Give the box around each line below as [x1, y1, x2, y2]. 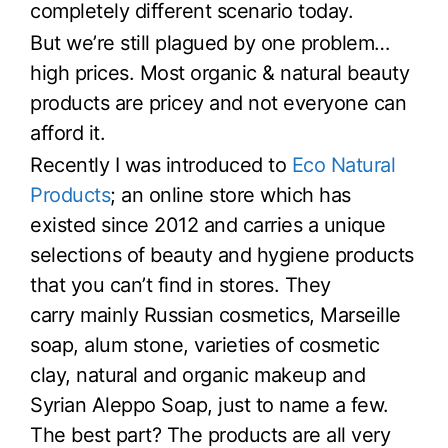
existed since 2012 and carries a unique [30, 212, 386, 237]
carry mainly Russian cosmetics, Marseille [30, 302, 401, 327]
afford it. [30, 121, 105, 146]
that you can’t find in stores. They [30, 272, 331, 297]
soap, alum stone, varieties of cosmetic [30, 332, 380, 357]
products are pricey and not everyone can [30, 91, 406, 116]
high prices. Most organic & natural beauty [30, 61, 409, 86]
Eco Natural [291, 152, 395, 177]
